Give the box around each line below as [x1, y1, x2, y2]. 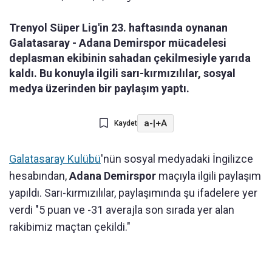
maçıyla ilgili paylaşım [156, 169, 261, 183]
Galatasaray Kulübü [9, 152, 101, 166]
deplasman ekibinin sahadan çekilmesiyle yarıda [9, 52, 251, 65]
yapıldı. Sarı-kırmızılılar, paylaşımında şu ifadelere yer [9, 186, 257, 200]
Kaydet [114, 119, 137, 128]
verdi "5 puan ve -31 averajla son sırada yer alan [9, 203, 234, 217]
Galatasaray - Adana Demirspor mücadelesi [9, 36, 226, 50]
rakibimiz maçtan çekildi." [9, 220, 131, 234]
